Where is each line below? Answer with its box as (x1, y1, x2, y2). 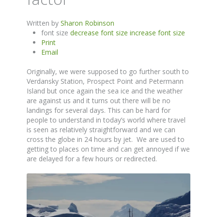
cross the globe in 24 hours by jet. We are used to (27, 135, 185, 144)
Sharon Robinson (61, 18, 114, 28)
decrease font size (70, 28, 128, 37)
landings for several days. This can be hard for (27, 106, 170, 115)
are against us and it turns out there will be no (27, 96, 170, 105)
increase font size (130, 28, 185, 37)
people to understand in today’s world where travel (27, 115, 186, 124)
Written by (27, 18, 61, 28)
